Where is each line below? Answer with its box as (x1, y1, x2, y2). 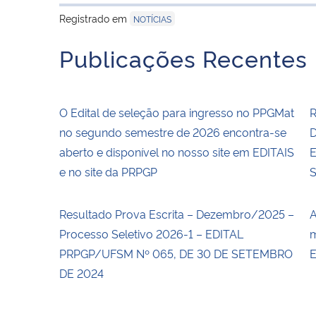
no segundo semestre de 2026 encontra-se (59, 123, 286, 140)
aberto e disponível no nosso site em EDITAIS (59, 143, 294, 159)
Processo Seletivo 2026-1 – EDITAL (59, 225, 243, 241)
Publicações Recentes (59, 42, 308, 73)
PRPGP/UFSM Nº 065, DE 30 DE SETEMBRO (59, 245, 293, 261)
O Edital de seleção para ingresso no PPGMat (59, 104, 294, 120)
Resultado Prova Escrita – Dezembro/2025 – (59, 205, 294, 221)
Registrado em (59, 11, 130, 25)
